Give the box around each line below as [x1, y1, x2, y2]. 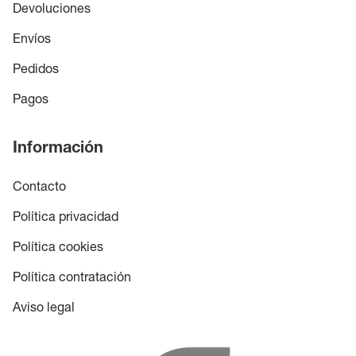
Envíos [13, 34, 51, 48]
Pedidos [13, 64, 59, 78]
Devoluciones [13, 4, 91, 17]
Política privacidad [13, 212, 118, 226]
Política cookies [13, 242, 103, 256]
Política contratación [13, 273, 131, 286]
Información [13, 141, 103, 158]
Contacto [13, 182, 66, 195]
